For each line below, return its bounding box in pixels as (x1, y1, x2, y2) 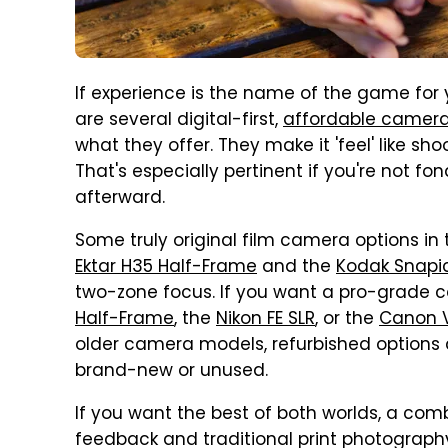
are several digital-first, (75, 107, 283, 135)
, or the (315, 306, 379, 334)
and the (257, 254, 336, 282)
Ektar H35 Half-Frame (75, 254, 257, 282)
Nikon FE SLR (216, 306, 315, 334)
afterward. (75, 185, 170, 213)
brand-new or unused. (75, 358, 273, 386)
